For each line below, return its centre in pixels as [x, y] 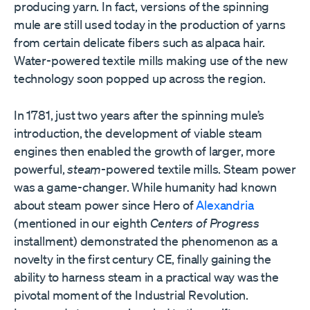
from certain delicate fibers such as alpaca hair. [140, 42]
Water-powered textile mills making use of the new [151, 60]
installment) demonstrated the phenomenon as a [146, 240]
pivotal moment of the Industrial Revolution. [131, 294]
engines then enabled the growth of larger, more [145, 151]
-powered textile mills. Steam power [199, 168]
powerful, [41, 168]
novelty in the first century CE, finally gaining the [143, 258]
